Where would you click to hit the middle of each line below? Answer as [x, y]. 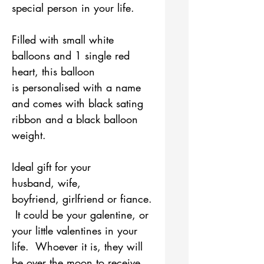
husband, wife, [46, 182]
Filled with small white [63, 39]
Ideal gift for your [51, 166]
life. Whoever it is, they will [77, 246]
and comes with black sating [77, 103]
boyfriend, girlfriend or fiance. [82, 198]
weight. [29, 135]
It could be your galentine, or [80, 214]
